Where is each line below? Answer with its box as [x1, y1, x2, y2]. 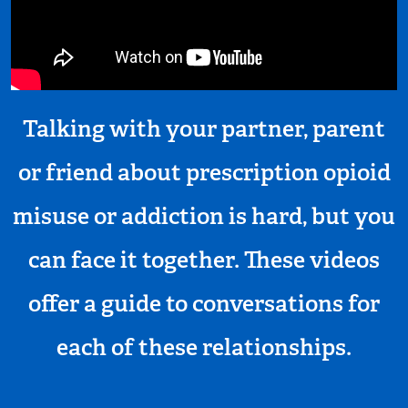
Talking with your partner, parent [23, 114, 385, 144]
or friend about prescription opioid [17, 158, 391, 188]
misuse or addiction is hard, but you [13, 201, 395, 231]
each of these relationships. [56, 332, 352, 362]
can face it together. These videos [28, 245, 380, 275]
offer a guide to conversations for [28, 289, 380, 319]
